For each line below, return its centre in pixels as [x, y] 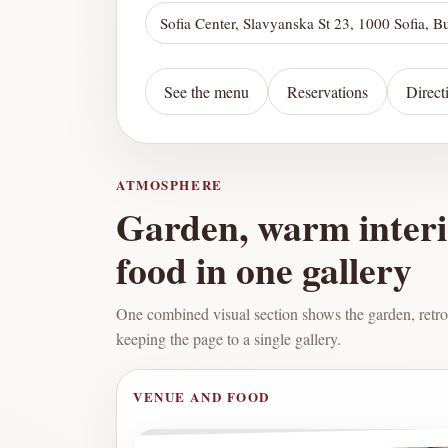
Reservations [327, 92]
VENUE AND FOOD [202, 397]
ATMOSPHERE [169, 185]
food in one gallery [264, 270]
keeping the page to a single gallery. [228, 339]
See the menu [206, 92]
